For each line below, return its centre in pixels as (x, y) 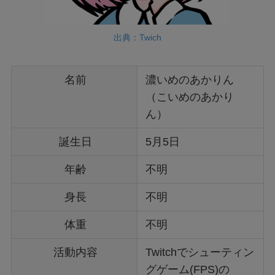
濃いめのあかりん (190, 79)
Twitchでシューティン (200, 252)
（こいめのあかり (190, 97)
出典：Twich (137, 38)
